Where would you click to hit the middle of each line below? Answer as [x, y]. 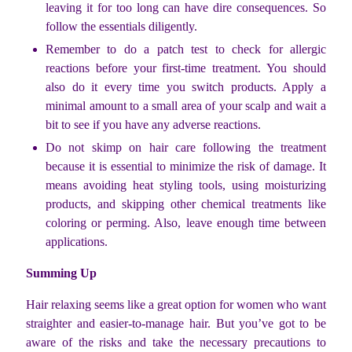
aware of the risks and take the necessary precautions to [176, 343]
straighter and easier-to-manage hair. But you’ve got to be [176, 324]
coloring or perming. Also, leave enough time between [186, 223]
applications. [78, 242]
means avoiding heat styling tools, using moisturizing [186, 185]
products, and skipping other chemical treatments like [186, 204]
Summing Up [61, 273]
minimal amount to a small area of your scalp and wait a [186, 106]
